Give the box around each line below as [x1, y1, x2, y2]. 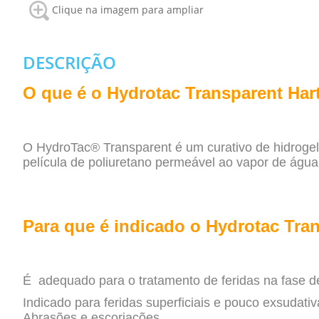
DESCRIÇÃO [23, 51, 116, 75]
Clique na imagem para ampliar [49, 3, 204, 17]
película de [23, 155, 88, 170]
